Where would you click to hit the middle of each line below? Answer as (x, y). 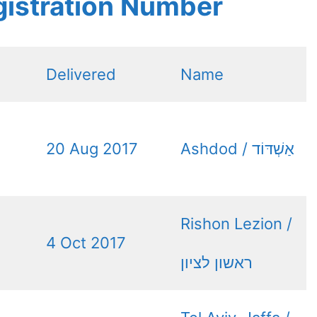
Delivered (81, 74)
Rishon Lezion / (236, 223)
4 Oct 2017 (86, 242)
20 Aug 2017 (92, 148)
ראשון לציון (217, 262)
